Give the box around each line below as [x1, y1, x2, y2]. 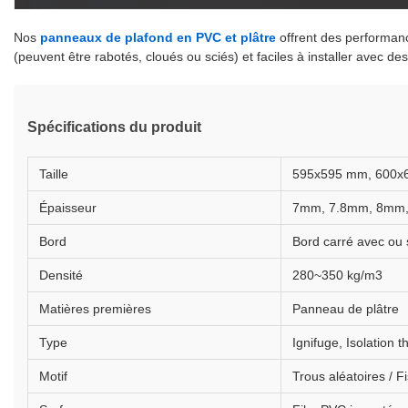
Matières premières [39, 301, 151, 316]
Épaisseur [39, 200, 97, 215]
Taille [39, 167, 68, 181]
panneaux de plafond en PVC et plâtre [40, 30, 276, 45]
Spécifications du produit [27, 119, 201, 135]
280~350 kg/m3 [292, 268, 382, 282]
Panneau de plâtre [292, 301, 399, 316]
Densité [39, 268, 83, 282]
